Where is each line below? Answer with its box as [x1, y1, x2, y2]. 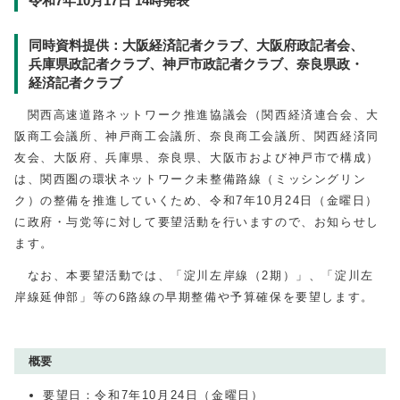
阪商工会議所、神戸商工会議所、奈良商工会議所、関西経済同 [14, 129, 379, 143]
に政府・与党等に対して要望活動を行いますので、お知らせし [14, 215, 379, 229]
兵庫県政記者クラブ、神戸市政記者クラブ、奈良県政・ [29, 56, 363, 71]
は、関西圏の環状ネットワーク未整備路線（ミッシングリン [14, 172, 367, 186]
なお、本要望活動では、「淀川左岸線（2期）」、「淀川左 [14, 269, 374, 282]
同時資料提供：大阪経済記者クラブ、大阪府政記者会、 [29, 37, 363, 53]
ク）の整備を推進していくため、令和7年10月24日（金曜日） [14, 194, 379, 207]
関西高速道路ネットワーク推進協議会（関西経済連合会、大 [14, 108, 379, 121]
